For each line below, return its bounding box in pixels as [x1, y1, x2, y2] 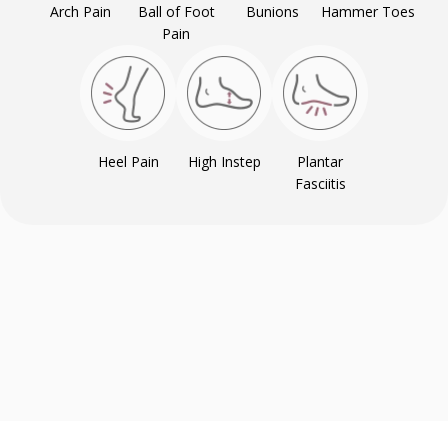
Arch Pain [49, 2, 111, 21]
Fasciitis [294, 174, 346, 193]
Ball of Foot [137, 2, 215, 21]
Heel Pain [97, 152, 159, 171]
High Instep [187, 152, 261, 171]
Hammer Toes [321, 2, 415, 21]
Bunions [245, 2, 299, 21]
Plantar [297, 152, 343, 171]
